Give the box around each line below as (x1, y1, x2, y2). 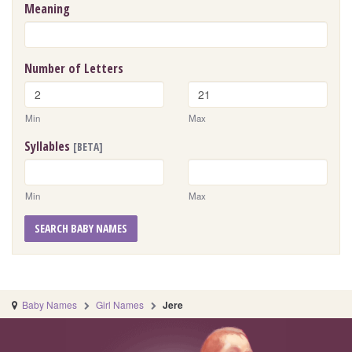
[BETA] (73, 139, 103, 155)
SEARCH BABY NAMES (35, 221, 127, 236)
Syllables (24, 137, 73, 156)
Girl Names (96, 298, 145, 312)
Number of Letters (24, 60, 123, 78)
